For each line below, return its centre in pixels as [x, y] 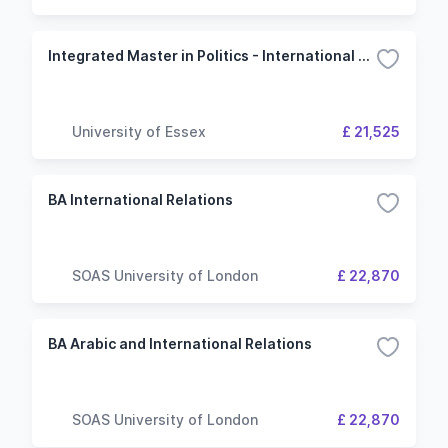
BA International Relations [140, 199]
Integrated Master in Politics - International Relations [364, 55]
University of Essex [139, 131]
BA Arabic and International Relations [180, 343]
